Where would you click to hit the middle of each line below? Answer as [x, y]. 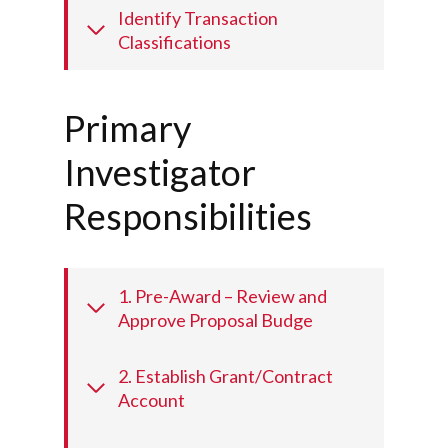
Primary [127, 128]
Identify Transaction [198, 18]
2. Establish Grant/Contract [225, 376]
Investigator [160, 172]
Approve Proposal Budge [215, 320]
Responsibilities [188, 216]
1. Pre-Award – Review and [222, 296]
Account [151, 400]
